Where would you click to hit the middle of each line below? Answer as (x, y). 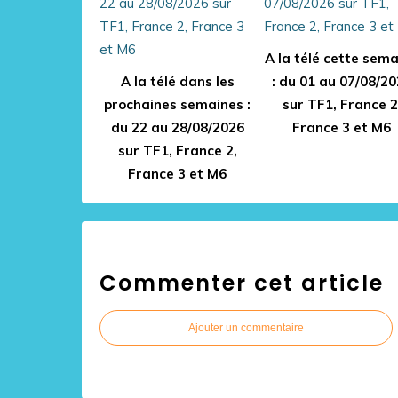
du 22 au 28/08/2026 (177, 127)
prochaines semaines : (177, 104)
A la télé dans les (177, 81)
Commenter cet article (242, 283)
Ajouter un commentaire (246, 328)
